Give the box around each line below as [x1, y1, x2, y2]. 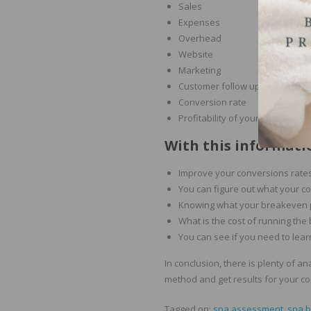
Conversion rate [178, 96, 246, 109]
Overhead [178, 32, 221, 45]
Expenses [178, 16, 220, 29]
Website [178, 48, 213, 61]
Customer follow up [178, 80, 260, 93]
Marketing [178, 64, 221, 77]
